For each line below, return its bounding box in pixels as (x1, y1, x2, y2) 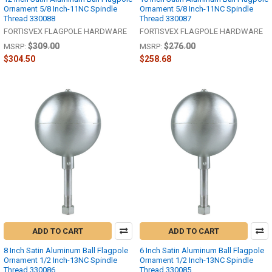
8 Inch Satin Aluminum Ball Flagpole (4, 246, 128, 256)
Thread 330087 (140, 13, 191, 23)
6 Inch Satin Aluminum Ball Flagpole (140, 246, 264, 256)
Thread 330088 (4, 13, 55, 23)
